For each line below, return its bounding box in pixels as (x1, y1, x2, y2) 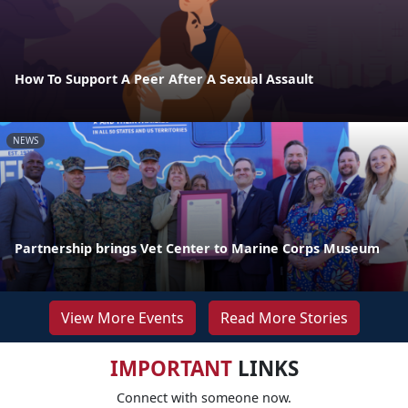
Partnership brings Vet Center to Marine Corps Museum (15, 239, 380, 257)
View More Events (60, 307, 184, 328)
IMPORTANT (109, 353, 232, 382)
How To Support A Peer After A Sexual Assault (15, 69, 313, 87)
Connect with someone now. (117, 388, 291, 406)
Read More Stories (219, 307, 348, 328)
